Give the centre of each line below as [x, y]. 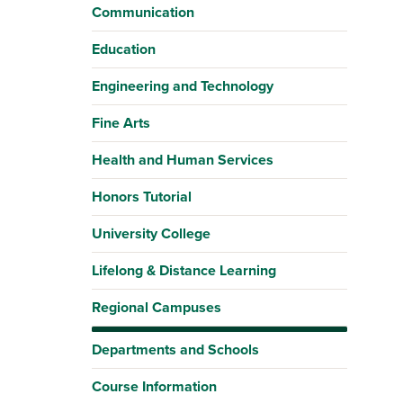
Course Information [154, 386]
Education [124, 49]
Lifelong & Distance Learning [184, 270]
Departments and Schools [175, 349]
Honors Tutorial [142, 197]
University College [151, 233]
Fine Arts [121, 123]
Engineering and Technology [183, 86]
